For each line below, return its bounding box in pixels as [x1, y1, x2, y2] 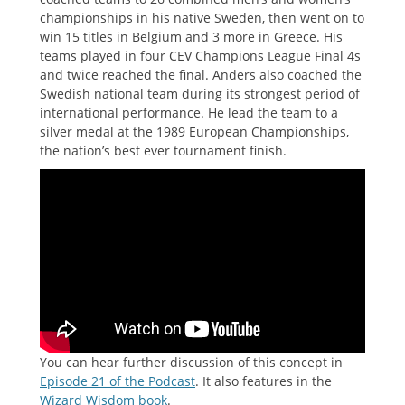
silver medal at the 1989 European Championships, [40, 123, 349, 141]
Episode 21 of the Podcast [40, 372, 195, 390]
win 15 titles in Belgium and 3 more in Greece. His [40, 28, 343, 46]
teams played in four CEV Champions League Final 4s [40, 47, 361, 65]
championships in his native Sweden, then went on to [40, 9, 364, 27]
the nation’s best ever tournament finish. [40, 142, 287, 160]
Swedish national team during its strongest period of [40, 85, 360, 103]
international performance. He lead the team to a [40, 104, 338, 122]
